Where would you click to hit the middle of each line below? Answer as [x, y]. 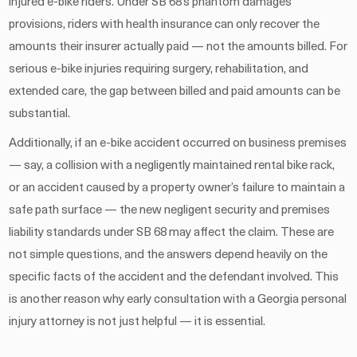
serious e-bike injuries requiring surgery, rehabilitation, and [159, 69]
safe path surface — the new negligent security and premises [170, 210]
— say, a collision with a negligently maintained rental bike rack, [172, 166]
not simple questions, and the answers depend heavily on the [169, 255]
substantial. [40, 114]
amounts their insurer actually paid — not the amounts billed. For [178, 47]
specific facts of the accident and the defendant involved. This [174, 277]
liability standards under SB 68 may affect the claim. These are [172, 233]
